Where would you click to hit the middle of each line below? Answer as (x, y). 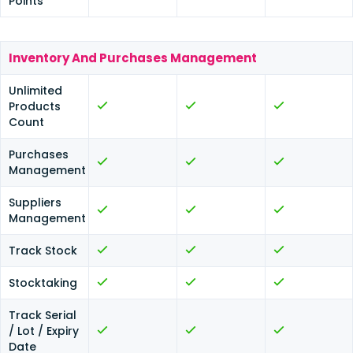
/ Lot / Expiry (44, 331)
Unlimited (35, 91)
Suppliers (35, 203)
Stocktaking (43, 283)
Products (35, 106)
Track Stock (43, 251)
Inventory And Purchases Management (133, 58)
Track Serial (43, 315)
